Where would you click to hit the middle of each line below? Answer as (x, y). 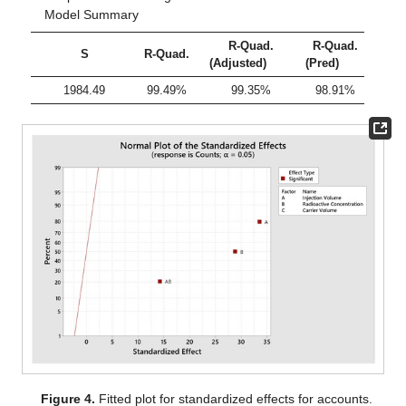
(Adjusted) (238, 63)
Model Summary (91, 15)
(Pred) (323, 63)
